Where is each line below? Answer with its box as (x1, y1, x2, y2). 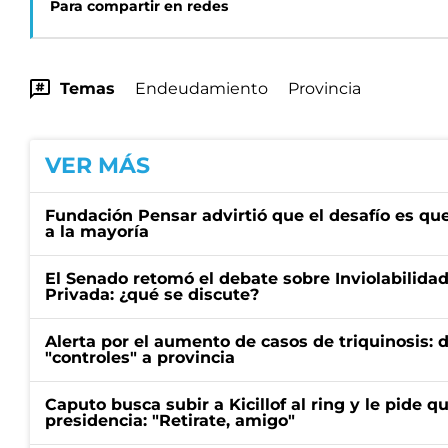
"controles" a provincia (45, 348, 235, 367)
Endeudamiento (135, 79, 268, 98)
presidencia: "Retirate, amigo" (45, 411, 295, 430)
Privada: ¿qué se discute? (45, 285, 259, 304)
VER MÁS (45, 152, 150, 179)
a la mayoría (45, 222, 149, 241)
